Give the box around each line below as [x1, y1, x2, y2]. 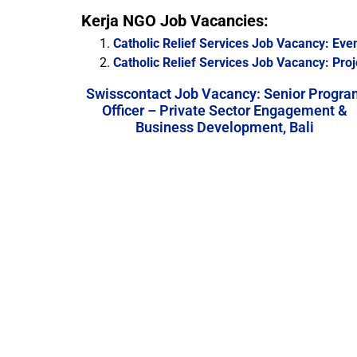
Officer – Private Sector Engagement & [102, 102, 347, 119]
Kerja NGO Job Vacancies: [81, 11, 269, 30]
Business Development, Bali [135, 119, 314, 135]
